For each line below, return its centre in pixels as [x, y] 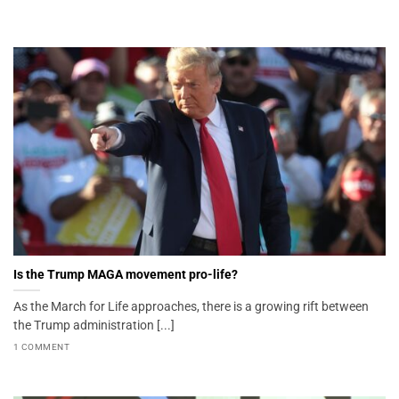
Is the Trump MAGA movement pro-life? [126, 274]
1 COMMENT [42, 346]
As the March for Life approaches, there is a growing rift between [191, 306]
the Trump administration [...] [94, 325]
